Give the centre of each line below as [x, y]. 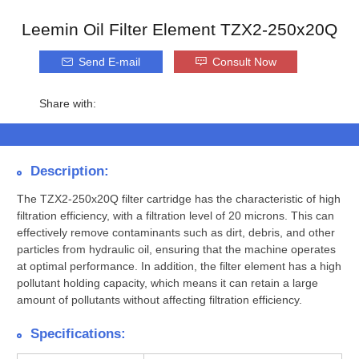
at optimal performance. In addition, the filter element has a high [179, 266]
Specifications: [78, 334]
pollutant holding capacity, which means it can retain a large [167, 283]
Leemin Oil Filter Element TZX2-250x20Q [179, 29]
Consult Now [244, 62]
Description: [69, 171]
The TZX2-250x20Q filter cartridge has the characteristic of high [179, 199]
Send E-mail [109, 62]
